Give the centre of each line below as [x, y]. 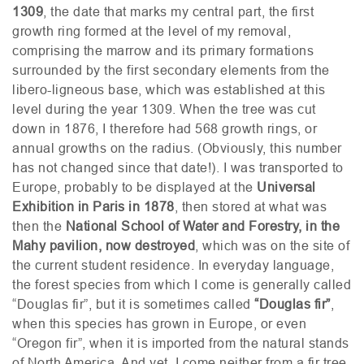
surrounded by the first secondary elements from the [171, 69]
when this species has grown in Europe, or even [159, 323]
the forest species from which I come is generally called [182, 284]
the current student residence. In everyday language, [173, 264]
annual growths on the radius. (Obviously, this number [177, 147]
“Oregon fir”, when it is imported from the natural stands [181, 342]
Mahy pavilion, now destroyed [104, 245]
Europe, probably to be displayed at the [133, 186]
